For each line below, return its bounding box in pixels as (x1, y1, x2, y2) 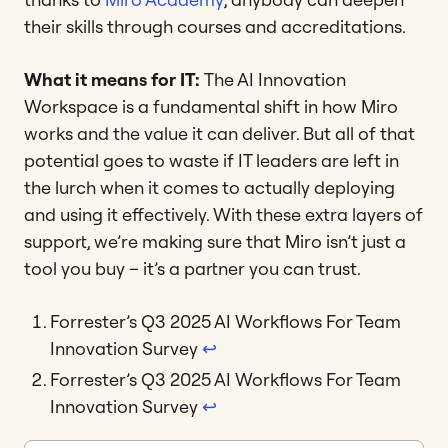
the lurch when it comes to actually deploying (24, 176, 395, 200)
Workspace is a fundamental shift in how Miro (24, 95, 398, 119)
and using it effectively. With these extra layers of (24, 203, 423, 227)
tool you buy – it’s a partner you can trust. (24, 257, 364, 281)
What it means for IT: (24, 68, 204, 92)
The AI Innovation (204, 68, 346, 92)
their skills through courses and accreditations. (24, 15, 406, 39)
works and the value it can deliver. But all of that (24, 122, 415, 146)
